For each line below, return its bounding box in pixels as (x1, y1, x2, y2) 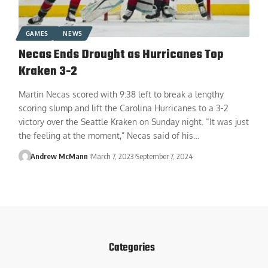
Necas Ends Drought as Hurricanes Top (18, 45, 223, 64)
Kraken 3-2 (18, 62, 77, 81)
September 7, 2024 (135, 151, 193, 161)
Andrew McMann (31, 151, 89, 161)
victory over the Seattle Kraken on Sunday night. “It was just (18, 116, 249, 127)
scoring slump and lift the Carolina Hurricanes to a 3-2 (18, 102, 229, 113)
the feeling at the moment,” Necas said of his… (18, 130, 199, 141)
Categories (109, 239, 155, 257)
